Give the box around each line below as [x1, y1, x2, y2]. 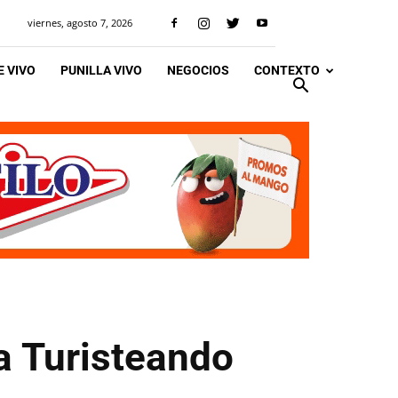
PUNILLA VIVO [60, 63, 142, 77]
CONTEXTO [254, 63, 320, 77]
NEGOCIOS [167, 63, 229, 77]
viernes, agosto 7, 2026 [28, 16, 132, 29]
